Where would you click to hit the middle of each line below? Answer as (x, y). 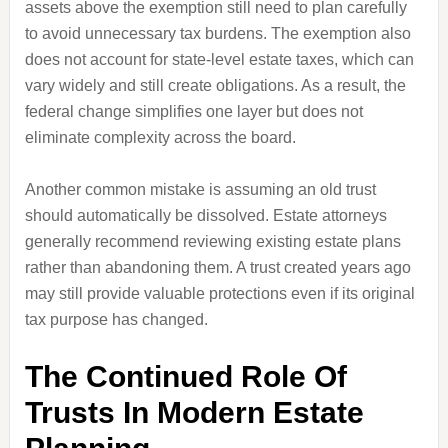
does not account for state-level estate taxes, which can (219, 59)
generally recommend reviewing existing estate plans (212, 241)
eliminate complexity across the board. (160, 137)
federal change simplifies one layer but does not (193, 111)
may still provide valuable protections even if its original (219, 293)
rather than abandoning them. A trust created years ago (217, 267)
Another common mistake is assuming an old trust (200, 189)
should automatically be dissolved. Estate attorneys (205, 215)
